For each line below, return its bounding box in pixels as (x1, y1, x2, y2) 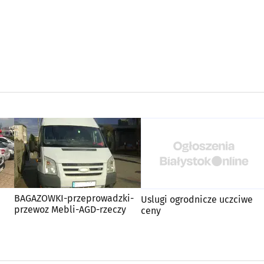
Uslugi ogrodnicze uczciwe (141, 193, 253, 205)
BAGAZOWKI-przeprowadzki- (14, 193, 134, 204)
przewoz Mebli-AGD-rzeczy (14, 204, 126, 215)
